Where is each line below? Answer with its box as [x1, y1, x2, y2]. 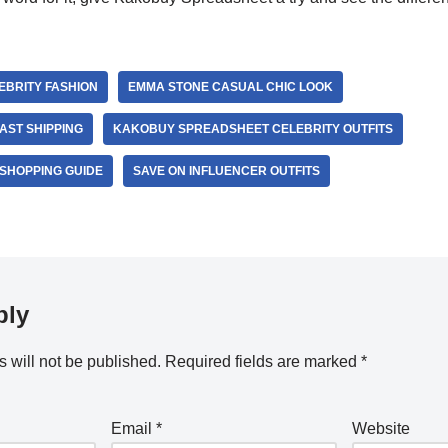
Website [352, 420, 411, 437]
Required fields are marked [164, 353, 361, 370]
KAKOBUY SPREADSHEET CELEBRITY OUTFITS [112, 122, 393, 136]
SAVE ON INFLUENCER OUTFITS [132, 164, 320, 178]
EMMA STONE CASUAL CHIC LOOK [127, 80, 333, 94]
